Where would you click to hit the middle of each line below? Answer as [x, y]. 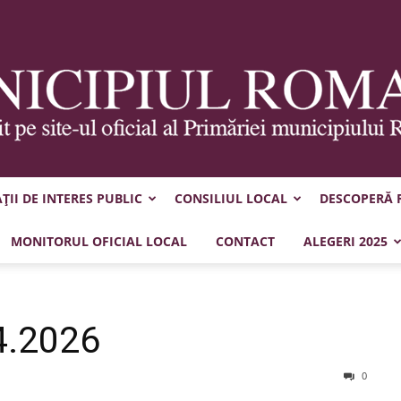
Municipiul [229, 234]
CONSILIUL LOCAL [230, 198]
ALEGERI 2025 [345, 241]
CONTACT [245, 241]
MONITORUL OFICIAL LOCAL [98, 241]
